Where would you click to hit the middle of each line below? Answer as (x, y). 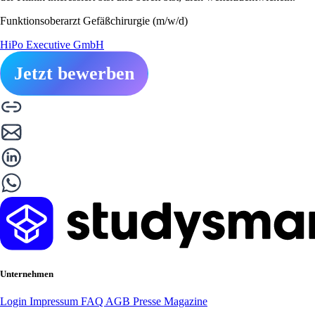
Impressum (55, 301)
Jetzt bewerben (74, 73)
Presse (148, 301)
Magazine (186, 301)
